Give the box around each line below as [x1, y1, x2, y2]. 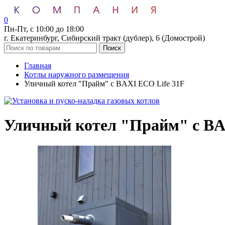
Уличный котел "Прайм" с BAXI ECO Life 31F [24, 79, 184, 88]
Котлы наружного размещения [24, 70, 129, 79]
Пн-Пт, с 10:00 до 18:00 [4, 25, 84, 33]
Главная [24, 61, 51, 70]
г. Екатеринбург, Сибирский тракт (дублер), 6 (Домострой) [4, 34, 205, 42]
